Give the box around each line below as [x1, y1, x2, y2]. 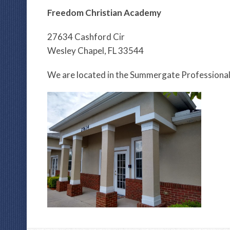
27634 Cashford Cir [47, 31, 125, 42]
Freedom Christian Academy [47, 7, 161, 18]
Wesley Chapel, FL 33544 [47, 45, 144, 56]
